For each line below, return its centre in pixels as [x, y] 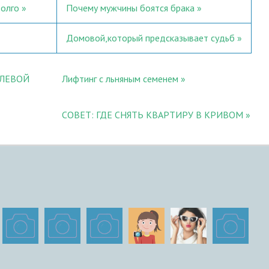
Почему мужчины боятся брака [130, 8]
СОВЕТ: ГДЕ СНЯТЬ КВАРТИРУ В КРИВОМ [154, 115]
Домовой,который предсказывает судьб [150, 38]
